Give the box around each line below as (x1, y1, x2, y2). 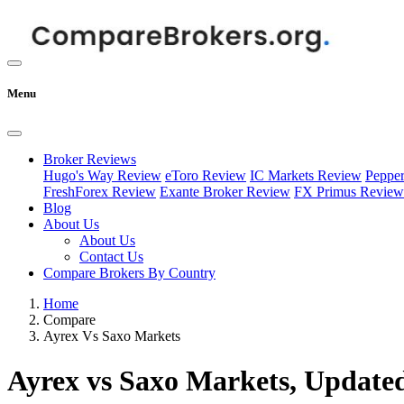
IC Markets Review (250, 168, 362, 184)
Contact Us (79, 249, 143, 265)
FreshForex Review (43, 184, 156, 200)
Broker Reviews (43, 151, 136, 168)
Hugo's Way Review (43, 168, 161, 184)
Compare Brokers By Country (43, 265, 216, 281)
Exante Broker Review (160, 184, 290, 200)
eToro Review (165, 168, 246, 184)
